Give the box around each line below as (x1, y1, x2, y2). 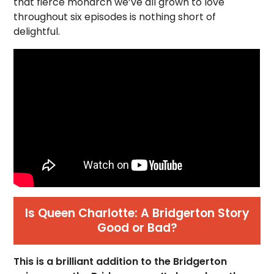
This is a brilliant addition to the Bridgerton (13, 254, 228, 269)
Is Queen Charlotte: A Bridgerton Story (24, 205, 250, 222)
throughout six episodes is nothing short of (13, 10, 217, 24)
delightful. (13, 24, 65, 39)
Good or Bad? (97, 220, 177, 237)
